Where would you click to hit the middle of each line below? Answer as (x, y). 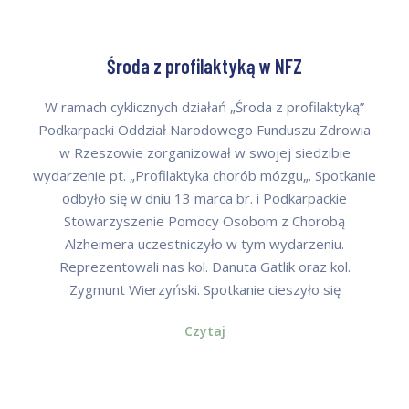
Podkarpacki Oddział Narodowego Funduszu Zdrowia (204, 130)
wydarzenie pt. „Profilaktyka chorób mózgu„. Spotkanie (204, 176)
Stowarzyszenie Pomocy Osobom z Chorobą (204, 221)
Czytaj (204, 330)
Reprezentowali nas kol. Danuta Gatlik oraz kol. (204, 267)
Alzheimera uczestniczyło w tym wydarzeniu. (204, 244)
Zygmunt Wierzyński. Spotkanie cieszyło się (204, 290)
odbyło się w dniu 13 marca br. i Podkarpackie (204, 199)
